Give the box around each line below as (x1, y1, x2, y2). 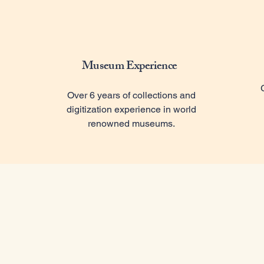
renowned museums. (88, 118, 175, 129)
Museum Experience (81, 57, 178, 77)
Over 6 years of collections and (67, 90, 196, 101)
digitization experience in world (67, 104, 196, 115)
